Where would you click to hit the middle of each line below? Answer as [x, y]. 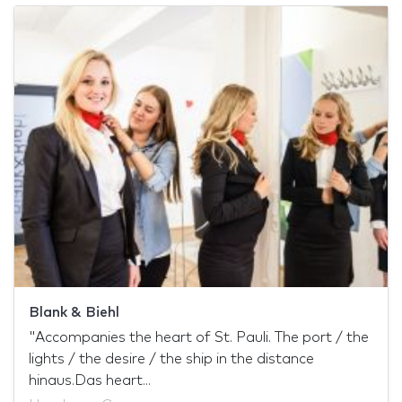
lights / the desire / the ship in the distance [171, 358]
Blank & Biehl [74, 312]
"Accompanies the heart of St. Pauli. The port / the [199, 337]
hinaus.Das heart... [90, 380]
